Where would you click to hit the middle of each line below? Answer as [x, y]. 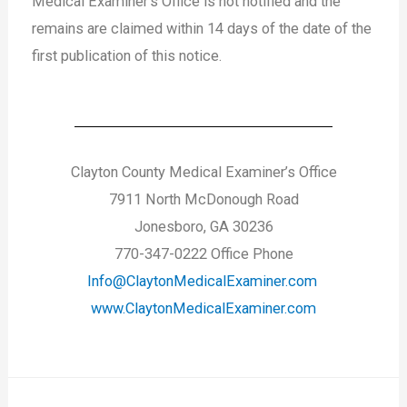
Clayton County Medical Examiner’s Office [203, 172]
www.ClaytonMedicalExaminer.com [203, 308]
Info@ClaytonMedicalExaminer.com [202, 281]
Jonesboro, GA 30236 [203, 226]
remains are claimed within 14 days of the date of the [202, 29]
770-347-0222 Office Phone [203, 253]
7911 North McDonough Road [203, 199]
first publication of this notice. [127, 56]
